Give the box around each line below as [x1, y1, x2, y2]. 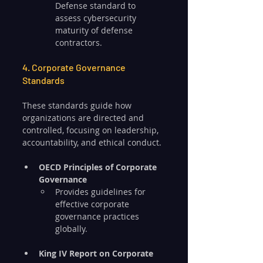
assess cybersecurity [55, 12, 139, 24]
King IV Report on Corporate [39, 248, 156, 259]
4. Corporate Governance [22, 62, 127, 73]
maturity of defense [55, 25, 135, 36]
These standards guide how [22, 100, 134, 112]
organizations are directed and [22, 112, 146, 124]
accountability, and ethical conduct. [22, 137, 161, 149]
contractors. [55, 37, 102, 49]
